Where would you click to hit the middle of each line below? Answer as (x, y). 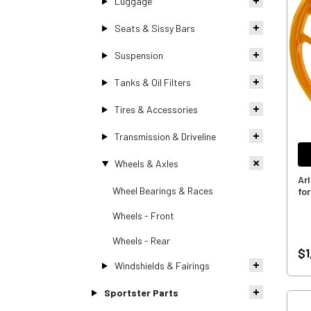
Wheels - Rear (141, 240)
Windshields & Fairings (162, 265)
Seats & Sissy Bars (154, 28)
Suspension (138, 55)
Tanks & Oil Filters (152, 82)
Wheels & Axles (146, 163)
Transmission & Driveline (165, 136)
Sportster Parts (141, 292)
